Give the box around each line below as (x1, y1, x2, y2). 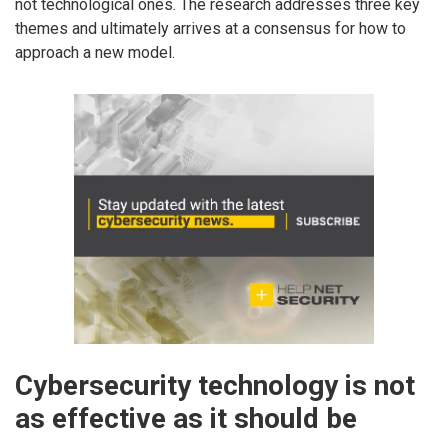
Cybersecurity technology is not (15, 369, 415, 403)
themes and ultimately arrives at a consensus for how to (15, 19, 406, 39)
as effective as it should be (15, 402, 357, 436)
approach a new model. (15, 43, 175, 63)
